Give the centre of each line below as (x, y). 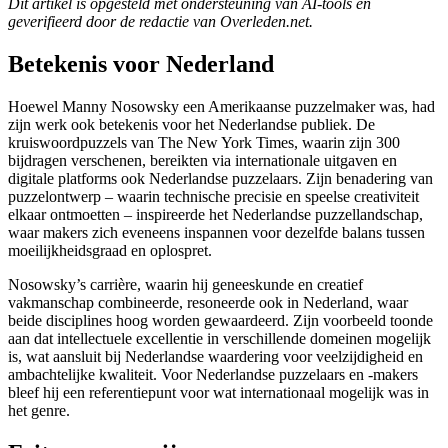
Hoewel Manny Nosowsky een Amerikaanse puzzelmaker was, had (221, 106)
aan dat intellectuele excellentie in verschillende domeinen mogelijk (219, 338)
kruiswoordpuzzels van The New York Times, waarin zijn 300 (204, 142)
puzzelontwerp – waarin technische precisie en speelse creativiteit (213, 196)
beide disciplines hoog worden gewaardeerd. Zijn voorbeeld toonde (220, 320)
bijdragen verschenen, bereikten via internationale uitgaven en (202, 160)
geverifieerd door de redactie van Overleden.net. (160, 21)
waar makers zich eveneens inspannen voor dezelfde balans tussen (216, 232)
